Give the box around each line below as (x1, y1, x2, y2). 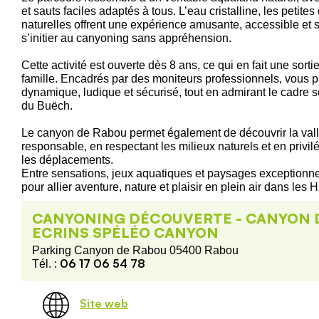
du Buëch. (21, 99, 73, 112)
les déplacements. (21, 153, 113, 166)
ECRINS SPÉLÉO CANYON (32, 223, 219, 241)
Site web (80, 296, 128, 311)
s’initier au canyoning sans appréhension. (21, 31, 231, 44)
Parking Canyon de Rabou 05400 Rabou (32, 244, 239, 256)
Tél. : (32, 257, 60, 270)
